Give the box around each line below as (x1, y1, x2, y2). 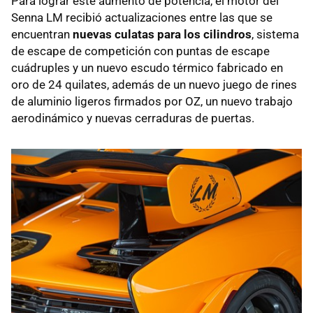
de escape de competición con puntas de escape (11, 44, 270, 59)
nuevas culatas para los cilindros (73, 27, 252, 42)
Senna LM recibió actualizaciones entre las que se (11, 10, 272, 25)
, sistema (252, 27, 299, 42)
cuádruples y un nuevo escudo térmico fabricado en (11, 61, 283, 75)
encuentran (11, 27, 73, 42)
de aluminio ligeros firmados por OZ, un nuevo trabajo (11, 94, 293, 109)
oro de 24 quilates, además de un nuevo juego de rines (11, 78, 297, 92)
